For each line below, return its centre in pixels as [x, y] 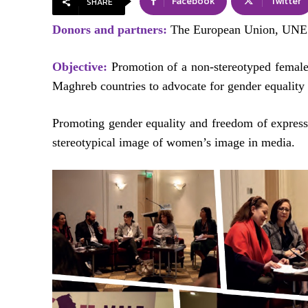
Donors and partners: [110, 30]
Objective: [80, 67]
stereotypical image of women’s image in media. [174, 143]
